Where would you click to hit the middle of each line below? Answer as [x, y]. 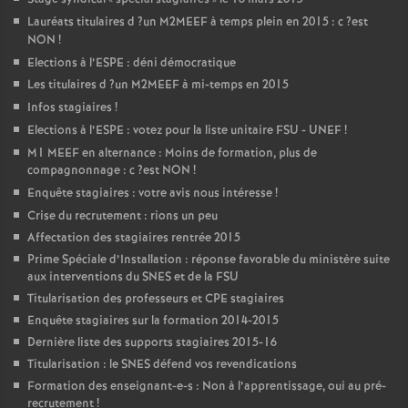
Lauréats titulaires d [81, 22]
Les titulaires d [67, 85]
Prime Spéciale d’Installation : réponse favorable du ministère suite [209, 260]
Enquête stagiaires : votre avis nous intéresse [150, 194]
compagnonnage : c [81, 171]
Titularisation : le [74, 365]
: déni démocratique [180, 63]
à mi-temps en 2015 [234, 85]
